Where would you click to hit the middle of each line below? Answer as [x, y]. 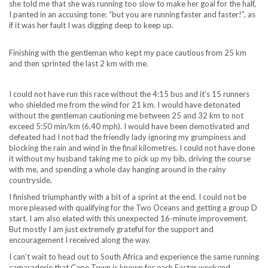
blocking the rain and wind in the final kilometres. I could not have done [132, 147]
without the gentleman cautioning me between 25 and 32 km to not [126, 115]
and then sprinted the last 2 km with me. [79, 63]
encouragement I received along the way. [80, 240]
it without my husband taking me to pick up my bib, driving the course [130, 158]
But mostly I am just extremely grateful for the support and [111, 229]
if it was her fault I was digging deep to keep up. [91, 25]
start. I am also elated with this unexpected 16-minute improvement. [128, 218]
